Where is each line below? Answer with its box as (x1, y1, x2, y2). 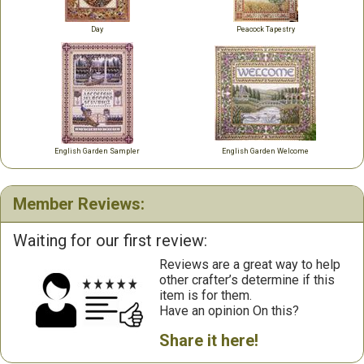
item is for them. (159, 288, 252, 303)
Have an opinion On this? (159, 303, 299, 318)
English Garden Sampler (54, 147, 140, 155)
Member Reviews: (13, 194, 145, 214)
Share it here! (159, 331, 258, 350)
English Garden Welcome (222, 147, 309, 155)
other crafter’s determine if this (159, 272, 335, 288)
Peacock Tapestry (236, 25, 295, 33)
